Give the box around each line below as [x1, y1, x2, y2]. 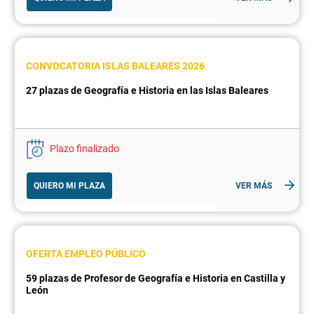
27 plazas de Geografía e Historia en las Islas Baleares [26, 85, 268, 97]
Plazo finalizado [50, 143, 119, 155]
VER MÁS [235, 181, 272, 191]
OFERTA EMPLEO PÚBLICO [26, 248, 146, 260]
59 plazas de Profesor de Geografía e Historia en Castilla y [26, 273, 285, 285]
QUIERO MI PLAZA [34, 181, 105, 191]
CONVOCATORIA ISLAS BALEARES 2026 [26, 60, 205, 72]
